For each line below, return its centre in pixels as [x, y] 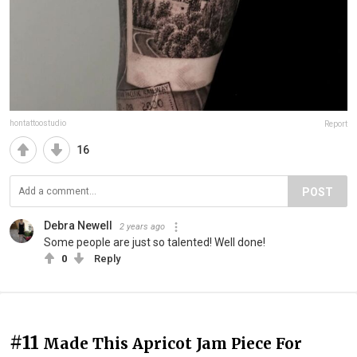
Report [336, 124]
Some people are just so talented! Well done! [155, 243]
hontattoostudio [38, 124]
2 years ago [142, 227]
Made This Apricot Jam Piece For [173, 344]
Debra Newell [78, 226]
